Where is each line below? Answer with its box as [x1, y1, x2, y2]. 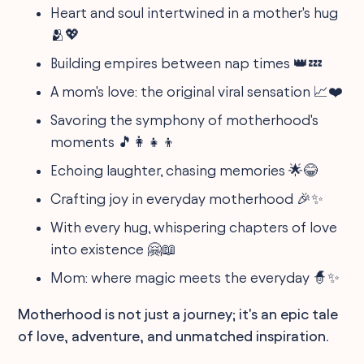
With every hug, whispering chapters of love [50, 219, 338, 235]
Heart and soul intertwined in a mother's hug [50, 4, 339, 20]
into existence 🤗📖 [50, 240, 177, 257]
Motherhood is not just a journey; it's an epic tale [18, 305, 339, 322]
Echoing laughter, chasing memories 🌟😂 [50, 162, 318, 178]
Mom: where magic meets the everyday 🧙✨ [50, 269, 340, 285]
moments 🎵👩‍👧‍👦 [50, 133, 177, 149]
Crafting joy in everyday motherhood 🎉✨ [50, 190, 324, 206]
